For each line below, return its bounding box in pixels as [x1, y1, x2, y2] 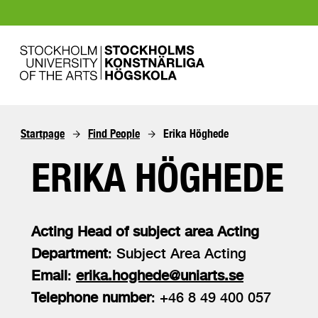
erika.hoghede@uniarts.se [76, 267, 243, 283]
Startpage [21, 127, 65, 141]
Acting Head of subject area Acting [31, 223, 259, 239]
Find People [88, 127, 140, 141]
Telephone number [31, 289, 151, 305]
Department [31, 245, 108, 261]
